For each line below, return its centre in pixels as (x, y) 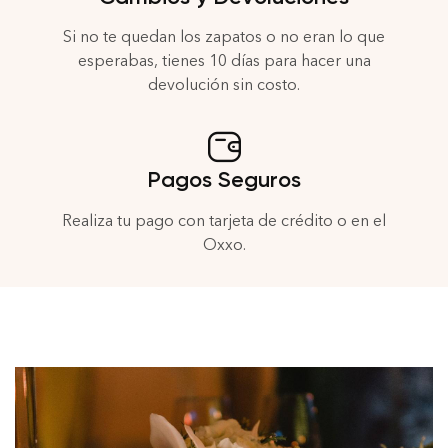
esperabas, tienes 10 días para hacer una (224, 61)
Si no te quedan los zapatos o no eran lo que (224, 37)
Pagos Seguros (224, 180)
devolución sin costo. (224, 85)
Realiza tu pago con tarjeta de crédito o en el (224, 220)
